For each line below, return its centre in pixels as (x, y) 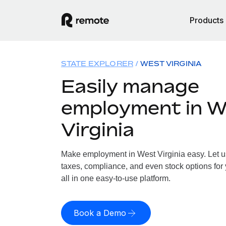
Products (207, 20)
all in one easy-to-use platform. (116, 178)
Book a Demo (100, 213)
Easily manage (130, 86)
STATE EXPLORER (97, 63)
